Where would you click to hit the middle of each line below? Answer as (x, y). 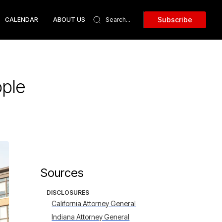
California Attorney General (94, 203)
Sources (62, 173)
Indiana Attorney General (91, 217)
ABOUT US (69, 20)
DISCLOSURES (68, 193)
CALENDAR (22, 20)
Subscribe (175, 20)
